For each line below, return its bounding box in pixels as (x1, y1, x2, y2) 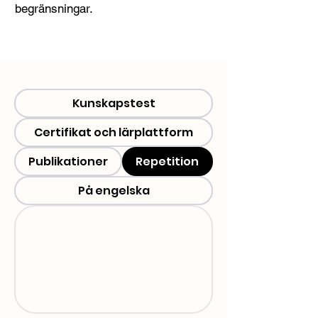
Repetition (136, 153, 199, 170)
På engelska (77, 182, 150, 199)
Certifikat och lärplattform (34, 124, 193, 141)
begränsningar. (15, 1, 93, 16)
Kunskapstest (72, 95, 155, 111)
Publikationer (28, 153, 108, 170)
